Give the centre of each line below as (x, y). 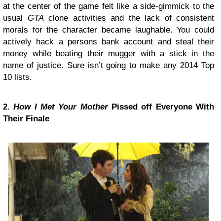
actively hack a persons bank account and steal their (109, 41)
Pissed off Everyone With (161, 107)
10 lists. (18, 77)
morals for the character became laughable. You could (109, 30)
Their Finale (26, 118)
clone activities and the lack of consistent (129, 18)
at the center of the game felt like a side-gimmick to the (109, 6)
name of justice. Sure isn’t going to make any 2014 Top (109, 65)
